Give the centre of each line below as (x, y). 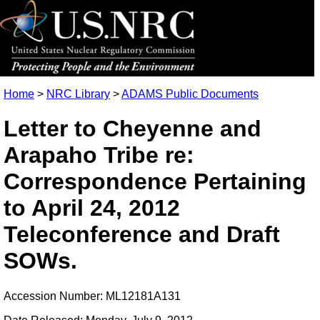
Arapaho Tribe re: (99, 155)
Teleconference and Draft (142, 235)
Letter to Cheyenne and (132, 129)
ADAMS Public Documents (190, 94)
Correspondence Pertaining (155, 182)
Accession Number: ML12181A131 (92, 296)
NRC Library (78, 94)
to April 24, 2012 (92, 208)
